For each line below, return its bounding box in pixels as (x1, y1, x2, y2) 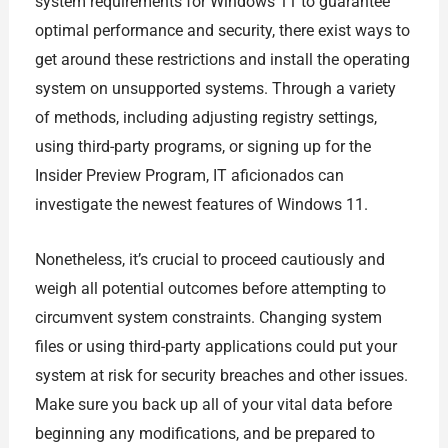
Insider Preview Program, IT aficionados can (34, 166, 344, 186)
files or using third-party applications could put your (34, 336, 397, 356)
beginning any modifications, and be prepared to (34, 423, 375, 443)
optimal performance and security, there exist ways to (34, 21, 410, 41)
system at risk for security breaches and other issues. (34, 365, 408, 385)
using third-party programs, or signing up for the (34, 137, 371, 157)
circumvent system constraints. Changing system (34, 307, 382, 327)
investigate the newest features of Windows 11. (34, 195, 368, 215)
